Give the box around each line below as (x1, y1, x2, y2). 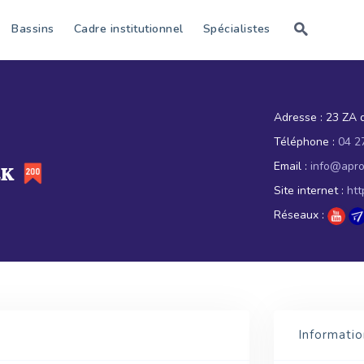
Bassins (11, 21, 54, 37)
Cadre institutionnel (73, 21, 184, 37)
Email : (273, 158, 307, 174)
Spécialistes (202, 21, 271, 37)
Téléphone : (273, 134, 335, 149)
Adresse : (273, 110, 323, 125)
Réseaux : (273, 207, 324, 223)
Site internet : (273, 183, 344, 198)
